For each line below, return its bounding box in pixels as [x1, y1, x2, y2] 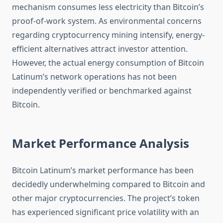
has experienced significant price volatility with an [12, 207, 199, 218]
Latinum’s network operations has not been [12, 71, 177, 83]
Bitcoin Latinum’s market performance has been [12, 165, 194, 176]
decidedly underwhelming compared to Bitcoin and [12, 179, 205, 190]
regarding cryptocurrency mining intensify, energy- [12, 29, 205, 41]
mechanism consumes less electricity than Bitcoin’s [12, 1, 204, 13]
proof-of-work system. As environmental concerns [12, 15, 202, 27]
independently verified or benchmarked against [12, 85, 192, 97]
